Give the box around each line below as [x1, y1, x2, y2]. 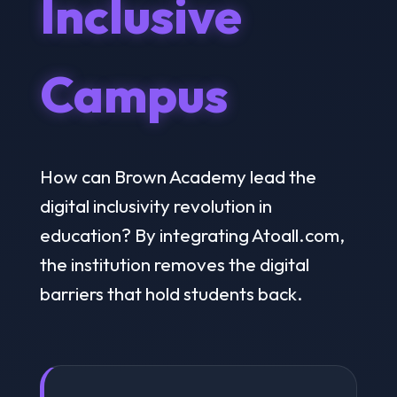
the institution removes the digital [39, 252, 309, 276]
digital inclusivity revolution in [39, 193, 272, 217]
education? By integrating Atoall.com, [39, 222, 345, 246]
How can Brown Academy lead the [39, 164, 316, 188]
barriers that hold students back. [39, 281, 303, 305]
